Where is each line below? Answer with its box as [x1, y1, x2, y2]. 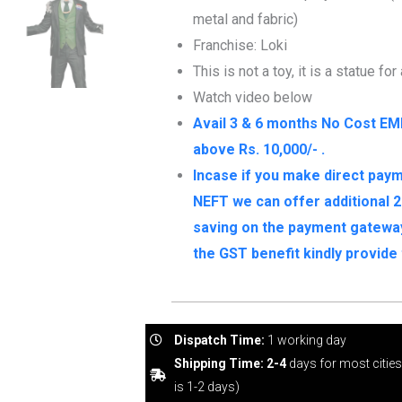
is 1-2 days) [174, 380, 240, 395]
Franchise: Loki [192, 36, 287, 54]
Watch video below [192, 88, 312, 106]
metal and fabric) [192, 10, 298, 28]
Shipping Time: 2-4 [174, 356, 287, 371]
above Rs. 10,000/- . [192, 140, 325, 158]
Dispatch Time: [174, 333, 266, 348]
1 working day [265, 333, 347, 348]
